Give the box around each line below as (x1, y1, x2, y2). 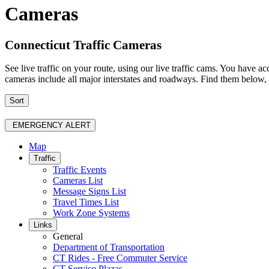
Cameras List (53, 175, 103, 186)
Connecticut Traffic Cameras (5, 38, 162, 52)
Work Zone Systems (53, 207, 130, 218)
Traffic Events (53, 164, 106, 175)
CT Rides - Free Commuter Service (53, 252, 187, 263)
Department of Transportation (53, 241, 165, 252)
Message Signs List (53, 186, 126, 196)
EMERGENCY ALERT (13, 120, 91, 130)
